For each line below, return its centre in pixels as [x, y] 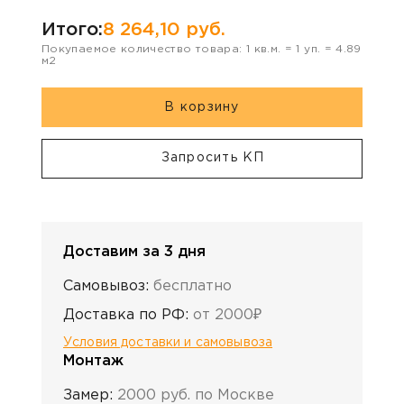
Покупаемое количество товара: [144, 50]
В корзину [202, 107]
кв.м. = [273, 50]
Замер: [88, 395]
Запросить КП [213, 158]
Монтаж [93, 361]
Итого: [72, 30]
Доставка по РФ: [126, 315]
